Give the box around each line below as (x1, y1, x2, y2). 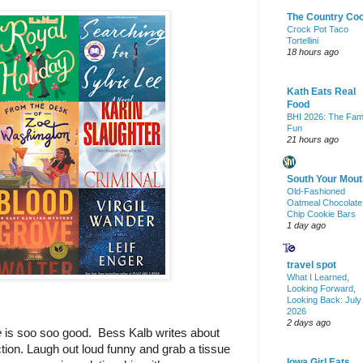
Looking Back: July (287, 295, 361, 305)
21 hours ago (287, 135, 339, 145)
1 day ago (287, 220, 326, 231)
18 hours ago (287, 47, 339, 58)
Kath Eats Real (287, 86, 356, 98)
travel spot (287, 259, 336, 271)
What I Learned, (287, 272, 349, 283)
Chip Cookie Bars (287, 209, 356, 220)
